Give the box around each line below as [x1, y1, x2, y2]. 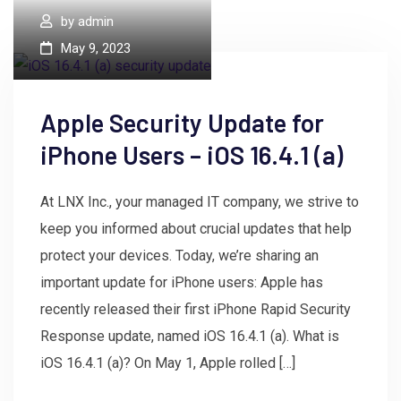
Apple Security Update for [40, 107, 324, 139]
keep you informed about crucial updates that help [40, 220, 352, 238]
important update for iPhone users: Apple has [40, 274, 323, 292]
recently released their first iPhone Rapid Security [40, 301, 351, 319]
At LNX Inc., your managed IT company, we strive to [40, 193, 359, 211]
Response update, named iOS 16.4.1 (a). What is [40, 328, 339, 346]
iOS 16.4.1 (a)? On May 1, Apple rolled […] [40, 354, 295, 372]
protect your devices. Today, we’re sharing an [40, 247, 319, 265]
